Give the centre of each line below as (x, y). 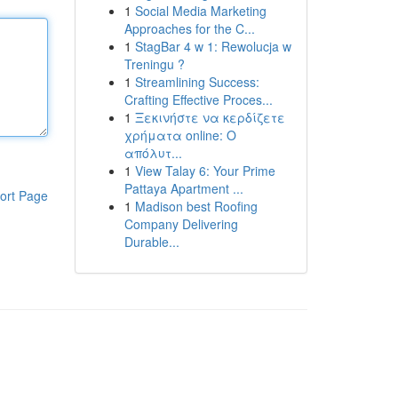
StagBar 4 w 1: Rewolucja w (213, 46)
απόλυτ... (153, 153)
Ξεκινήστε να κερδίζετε (210, 117)
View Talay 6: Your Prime (205, 171)
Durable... (151, 242)
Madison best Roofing (196, 206)
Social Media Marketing (200, 11)
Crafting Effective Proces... (198, 99)
